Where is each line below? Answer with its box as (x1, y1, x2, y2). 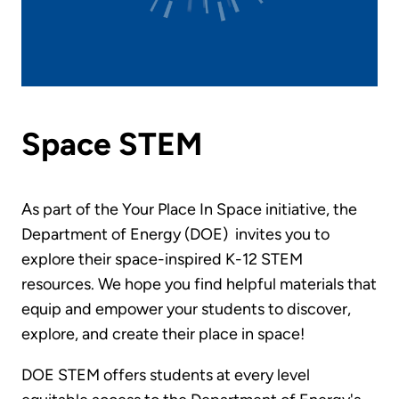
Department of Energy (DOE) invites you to (21, 224, 330, 245)
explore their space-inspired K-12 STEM (21, 249, 303, 270)
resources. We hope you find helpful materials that (21, 274, 377, 295)
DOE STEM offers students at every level (21, 365, 310, 386)
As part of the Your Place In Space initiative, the (21, 199, 357, 220)
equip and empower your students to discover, (21, 299, 351, 320)
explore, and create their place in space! (21, 324, 305, 345)
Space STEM (21, 124, 202, 163)
